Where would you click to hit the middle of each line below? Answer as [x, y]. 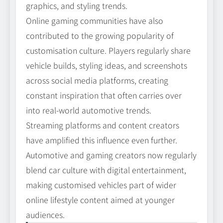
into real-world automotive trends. [89, 110]
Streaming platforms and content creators [103, 125]
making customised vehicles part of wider [101, 185]
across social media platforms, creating [97, 80]
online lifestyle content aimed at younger [100, 200]
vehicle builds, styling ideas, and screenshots [107, 65]
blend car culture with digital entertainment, [106, 170]
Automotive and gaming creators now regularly [111, 155]
